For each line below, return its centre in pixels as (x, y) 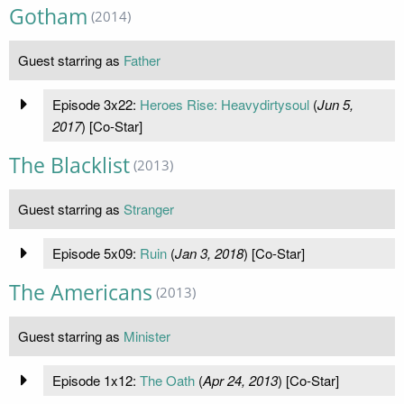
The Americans (81, 292)
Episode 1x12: (96, 380)
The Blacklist (69, 165)
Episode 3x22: (96, 104)
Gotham (48, 16)
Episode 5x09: (96, 252)
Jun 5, (335, 104)
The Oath (167, 380)
